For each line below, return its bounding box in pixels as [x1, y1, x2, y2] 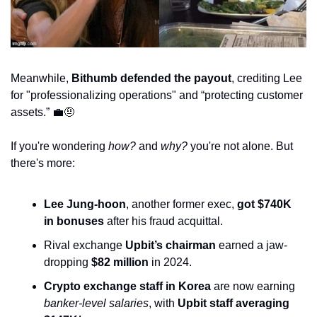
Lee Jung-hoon [44, 197, 126, 210]
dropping [44, 255, 91, 268]
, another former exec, [126, 197, 237, 210]
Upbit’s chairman [125, 238, 216, 251]
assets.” [11, 105, 52, 118]
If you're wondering [11, 139, 108, 152]
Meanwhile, [11, 71, 71, 84]
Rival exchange [44, 238, 125, 251]
